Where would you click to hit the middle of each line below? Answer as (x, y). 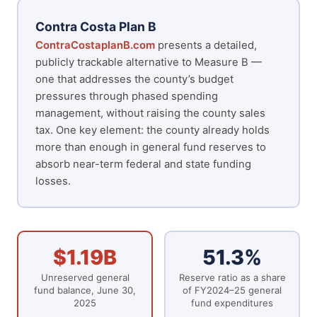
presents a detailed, (206, 45)
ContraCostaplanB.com (95, 45)
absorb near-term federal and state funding (143, 164)
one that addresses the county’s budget (134, 79)
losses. (53, 181)
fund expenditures (232, 303)
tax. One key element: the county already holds (152, 130)
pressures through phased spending (127, 96)
